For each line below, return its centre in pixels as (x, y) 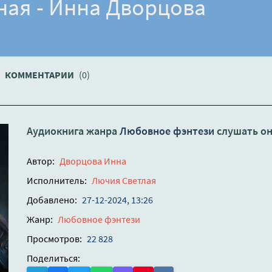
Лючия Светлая (124, 181)
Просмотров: (54, 239)
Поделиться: (53, 258)
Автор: (41, 161)
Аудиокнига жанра (73, 131)
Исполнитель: (57, 181)
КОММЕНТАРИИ (40, 75)
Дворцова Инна (93, 161)
